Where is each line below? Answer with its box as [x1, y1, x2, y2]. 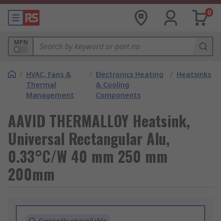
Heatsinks [177, 70, 211, 79]
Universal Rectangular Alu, [8, 127, 170, 149]
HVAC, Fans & [26, 70, 71, 79]
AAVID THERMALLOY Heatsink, [8, 110, 190, 132]
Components [95, 90, 141, 100]
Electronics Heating [95, 70, 163, 79]
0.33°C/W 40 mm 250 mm [8, 145, 168, 167]
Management [26, 90, 74, 100]
